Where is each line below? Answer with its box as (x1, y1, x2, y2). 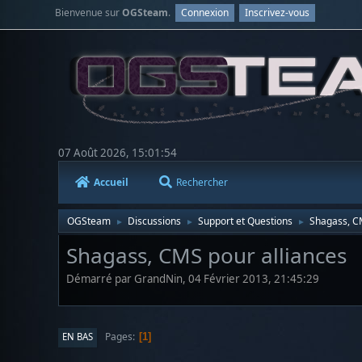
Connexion (181, 6, 229, 19)
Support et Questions (198, 213, 293, 228)
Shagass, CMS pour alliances (66, 240, 347, 270)
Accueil (94, 175, 128, 189)
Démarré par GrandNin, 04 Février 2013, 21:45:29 (66, 271, 319, 287)
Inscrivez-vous (245, 6, 310, 19)
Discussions (128, 213, 181, 228)
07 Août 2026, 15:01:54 (58, 145, 177, 160)
